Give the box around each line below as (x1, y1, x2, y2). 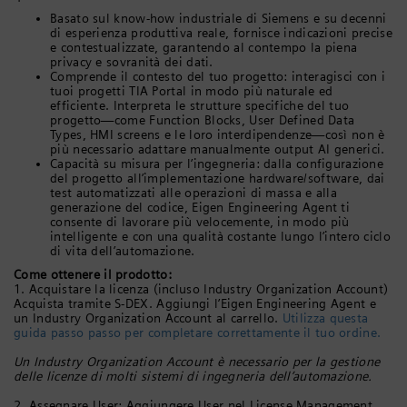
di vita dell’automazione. (50, 243, 195, 258)
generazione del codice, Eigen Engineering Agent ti (50, 199, 350, 214)
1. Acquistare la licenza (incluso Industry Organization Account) (14, 281, 392, 296)
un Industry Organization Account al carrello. (14, 310, 283, 325)
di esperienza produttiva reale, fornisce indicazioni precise (50, 25, 392, 40)
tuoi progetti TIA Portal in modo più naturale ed (50, 83, 333, 98)
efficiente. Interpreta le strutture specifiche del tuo (50, 97, 350, 113)
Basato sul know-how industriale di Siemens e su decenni (50, 10, 387, 25)
